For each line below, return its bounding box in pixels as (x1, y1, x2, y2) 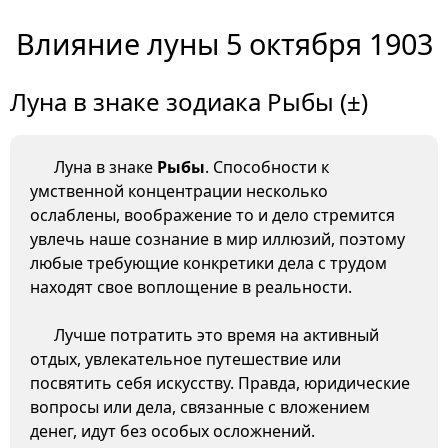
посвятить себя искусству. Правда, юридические (30, 372, 410, 395)
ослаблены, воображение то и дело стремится (30, 204, 395, 227)
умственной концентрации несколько (30, 180, 328, 203)
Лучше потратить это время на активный (54, 324, 379, 347)
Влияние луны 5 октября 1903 (15, 24, 433, 64)
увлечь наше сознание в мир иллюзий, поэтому (30, 228, 405, 251)
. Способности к (205, 156, 329, 179)
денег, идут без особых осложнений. (30, 420, 315, 443)
